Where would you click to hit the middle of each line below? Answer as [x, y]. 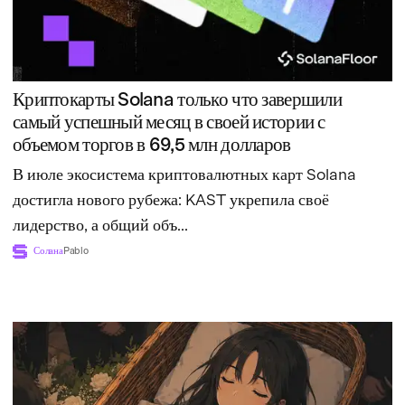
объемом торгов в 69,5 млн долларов [152, 144]
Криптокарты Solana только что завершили [177, 99]
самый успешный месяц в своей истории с [169, 121]
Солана [48, 250]
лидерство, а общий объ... [100, 224]
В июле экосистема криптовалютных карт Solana [184, 174]
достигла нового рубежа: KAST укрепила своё [171, 199]
